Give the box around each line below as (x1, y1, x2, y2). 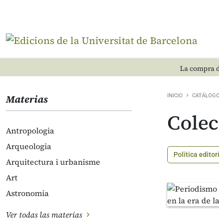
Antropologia (6, 125, 54, 136)
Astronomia (6, 188, 49, 198)
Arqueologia (6, 141, 51, 152)
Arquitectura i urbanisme (6, 156, 100, 167)
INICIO (167, 92, 183, 99)
